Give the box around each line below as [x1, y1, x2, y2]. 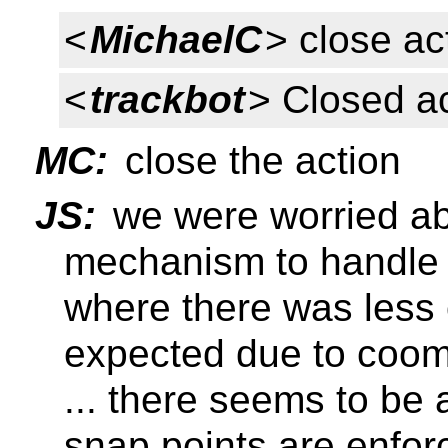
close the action [114, 138, 401, 182]
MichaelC [89, 18, 262, 61]
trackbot [89, 78, 245, 122]
